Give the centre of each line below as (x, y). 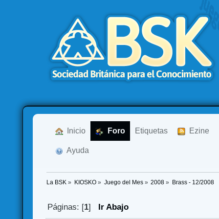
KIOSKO (85, 183)
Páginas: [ (66, 207)
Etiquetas (152, 131)
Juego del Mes (123, 183)
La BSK (57, 183)
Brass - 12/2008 (193, 183)
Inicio (75, 131)
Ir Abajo (113, 207)
